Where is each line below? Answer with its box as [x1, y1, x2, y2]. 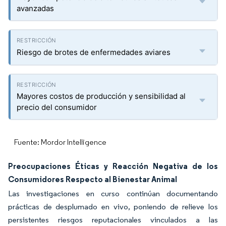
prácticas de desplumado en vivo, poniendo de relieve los [8, 202, 218, 211]
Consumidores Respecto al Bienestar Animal [8, 174, 177, 184]
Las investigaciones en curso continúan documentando [8, 189, 218, 198]
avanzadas [17, 4, 54, 13]
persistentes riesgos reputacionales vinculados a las [8, 215, 218, 224]
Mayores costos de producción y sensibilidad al [17, 91, 186, 101]
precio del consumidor [17, 102, 97, 112]
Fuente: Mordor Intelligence [14, 137, 106, 147]
